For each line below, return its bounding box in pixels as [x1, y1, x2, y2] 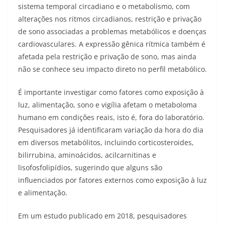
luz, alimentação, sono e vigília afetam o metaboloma [18, 100, 197, 110]
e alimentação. [18, 188, 67, 198]
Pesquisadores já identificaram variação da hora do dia [18, 125, 203, 135]
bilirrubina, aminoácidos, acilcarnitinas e [18, 150, 156, 160]
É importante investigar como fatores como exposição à [18, 87, 204, 97]
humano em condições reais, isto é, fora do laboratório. [18, 113, 204, 123]
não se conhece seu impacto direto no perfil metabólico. [18, 64, 207, 74]
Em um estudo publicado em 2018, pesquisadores [18, 211, 187, 221]
